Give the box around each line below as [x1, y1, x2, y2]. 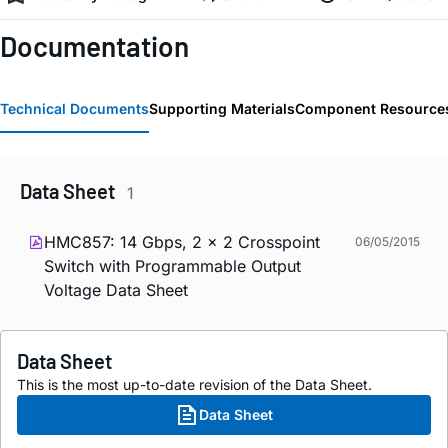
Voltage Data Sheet [44, 279, 188, 300]
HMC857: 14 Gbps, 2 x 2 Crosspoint [44, 231, 320, 252]
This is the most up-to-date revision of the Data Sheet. [17, 375, 372, 393]
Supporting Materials [149, 100, 295, 118]
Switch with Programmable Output [44, 255, 301, 276]
